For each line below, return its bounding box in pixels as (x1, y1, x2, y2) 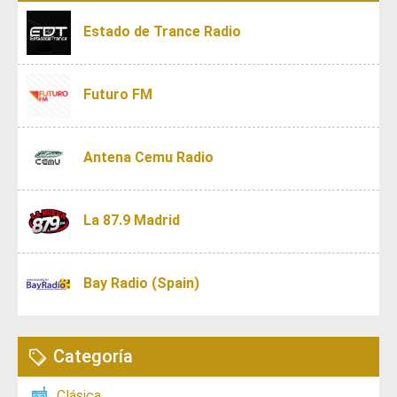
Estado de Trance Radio (83, 23, 241, 41)
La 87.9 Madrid (83, 212, 180, 230)
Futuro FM (83, 86, 152, 104)
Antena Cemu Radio (83, 149, 214, 167)
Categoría (53, 346, 133, 367)
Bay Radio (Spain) (83, 275, 199, 292)
